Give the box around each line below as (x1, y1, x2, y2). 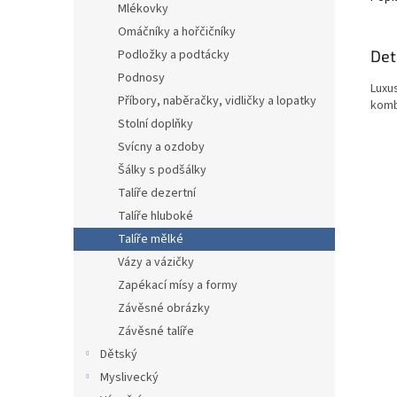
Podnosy (118, 69, 165, 87)
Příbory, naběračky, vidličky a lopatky (118, 92, 316, 110)
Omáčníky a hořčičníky (118, 23, 236, 41)
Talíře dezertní (118, 184, 196, 202)
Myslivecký (100, 369, 159, 386)
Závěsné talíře (118, 323, 194, 340)
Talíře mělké (118, 230, 183, 248)
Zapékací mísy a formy (118, 276, 237, 294)
